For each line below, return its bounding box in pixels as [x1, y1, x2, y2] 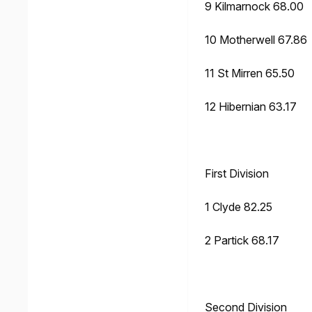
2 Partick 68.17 [205, 233, 279, 248]
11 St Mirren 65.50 [205, 66, 295, 81]
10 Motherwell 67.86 [205, 33, 307, 47]
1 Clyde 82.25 [205, 200, 272, 214]
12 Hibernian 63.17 [205, 100, 297, 114]
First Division [205, 166, 269, 181]
